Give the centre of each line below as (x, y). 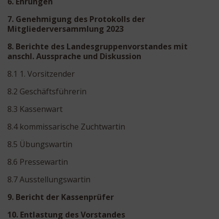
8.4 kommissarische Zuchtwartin (66, 126)
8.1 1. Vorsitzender (41, 74)
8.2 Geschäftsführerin (47, 91)
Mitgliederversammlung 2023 (66, 29)
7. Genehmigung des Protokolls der (76, 19)
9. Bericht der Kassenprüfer (61, 197)
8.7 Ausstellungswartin (49, 179)
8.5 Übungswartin (40, 144)
